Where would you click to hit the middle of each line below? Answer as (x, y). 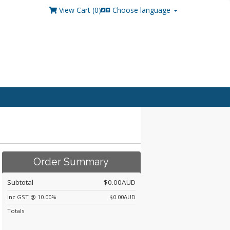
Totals (15, 211)
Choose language (141, 10)
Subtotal (20, 182)
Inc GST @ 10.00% (32, 197)
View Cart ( (77, 10)
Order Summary (71, 162)
